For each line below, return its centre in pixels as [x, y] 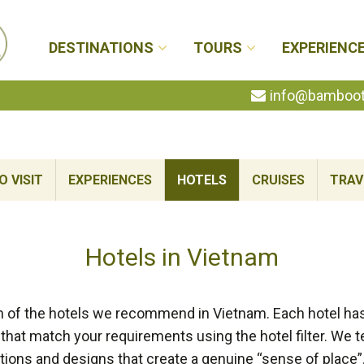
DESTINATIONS [101, 48]
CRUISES [278, 180]
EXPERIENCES [110, 180]
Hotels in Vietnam [182, 257]
